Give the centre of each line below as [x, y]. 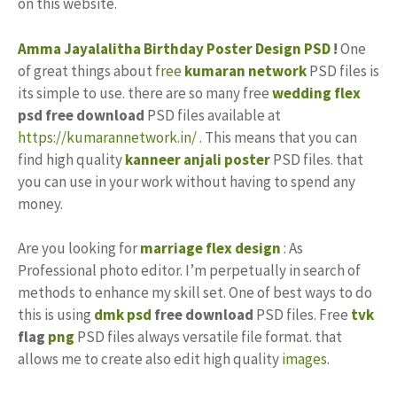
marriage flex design [210, 248]
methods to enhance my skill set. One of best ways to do [195, 292]
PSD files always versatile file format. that [208, 337]
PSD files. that [317, 159]
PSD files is [344, 70]
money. [40, 203]
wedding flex [316, 93]
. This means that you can [277, 137]
